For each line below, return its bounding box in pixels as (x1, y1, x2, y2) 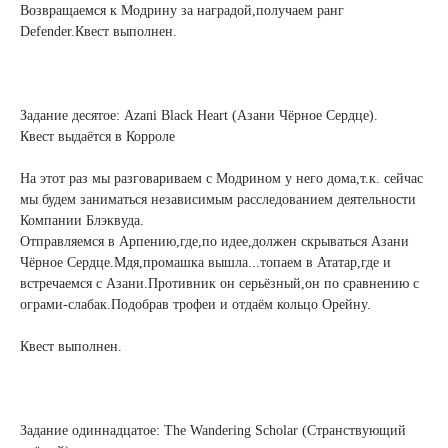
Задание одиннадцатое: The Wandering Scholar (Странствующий (20, 423, 406, 438)
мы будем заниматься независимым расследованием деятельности (20, 192, 416, 207)
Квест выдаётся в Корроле (20, 129, 175, 144)
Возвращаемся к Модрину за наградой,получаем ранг (20, 3, 344, 18)
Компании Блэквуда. (20, 213, 144, 228)
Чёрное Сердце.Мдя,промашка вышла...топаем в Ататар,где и (20, 255, 391, 270)
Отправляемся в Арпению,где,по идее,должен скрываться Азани (20, 234, 409, 249)
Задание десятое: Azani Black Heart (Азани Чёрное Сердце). (20, 108, 378, 123)
